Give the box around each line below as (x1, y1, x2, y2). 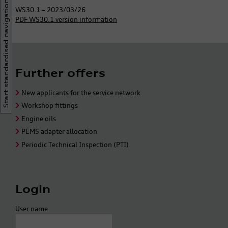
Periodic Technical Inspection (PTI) (21, 140, 129, 149)
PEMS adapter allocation (21, 127, 97, 136)
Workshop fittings (21, 101, 78, 110)
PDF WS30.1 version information (15, 15, 117, 23)
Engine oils (21, 114, 56, 123)
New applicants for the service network (21, 88, 140, 97)
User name (15, 204, 48, 213)
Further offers (15, 66, 105, 79)
